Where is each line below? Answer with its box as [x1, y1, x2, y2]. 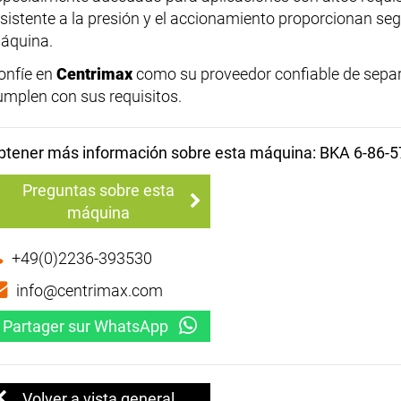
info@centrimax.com [16, 280, 163, 300]
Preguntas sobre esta [22, 180, 175, 200]
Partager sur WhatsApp [2, 316, 168, 336]
